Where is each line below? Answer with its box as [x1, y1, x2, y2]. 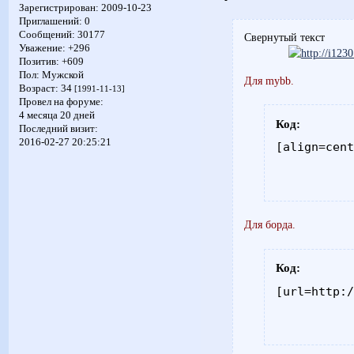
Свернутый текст [243, 30, 325, 43]
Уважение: [18, 43, 66, 55]
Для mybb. [243, 73, 294, 87]
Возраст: [18, 83, 58, 95]
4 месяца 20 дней [18, 110, 95, 122]
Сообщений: [18, 29, 75, 41]
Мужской [39, 70, 84, 81]
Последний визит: [18, 123, 98, 135]
